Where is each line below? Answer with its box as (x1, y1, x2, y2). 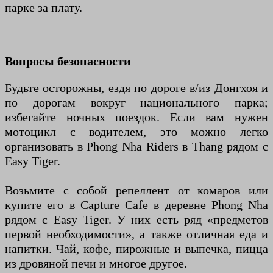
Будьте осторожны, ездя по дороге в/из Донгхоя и (5, 81, 268, 95)
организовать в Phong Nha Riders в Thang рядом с (5, 140, 268, 154)
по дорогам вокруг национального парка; (5, 96, 268, 110)
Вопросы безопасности (5, 54, 131, 68)
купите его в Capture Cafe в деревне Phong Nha (5, 198, 268, 212)
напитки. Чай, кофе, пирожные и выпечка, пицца (5, 242, 268, 256)
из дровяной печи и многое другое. (5, 257, 187, 271)
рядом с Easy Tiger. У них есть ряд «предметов (5, 213, 268, 227)
